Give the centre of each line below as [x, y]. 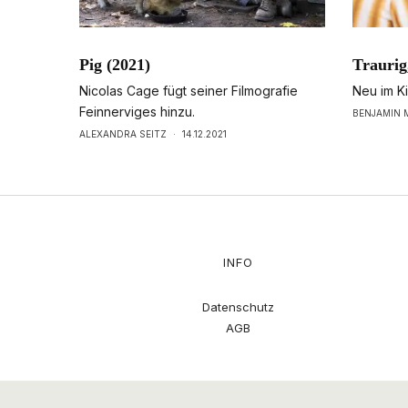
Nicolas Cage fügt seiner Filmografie [189, 91]
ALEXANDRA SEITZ [123, 134]
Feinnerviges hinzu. [137, 112]
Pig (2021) [115, 65]
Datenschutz [238, 307]
